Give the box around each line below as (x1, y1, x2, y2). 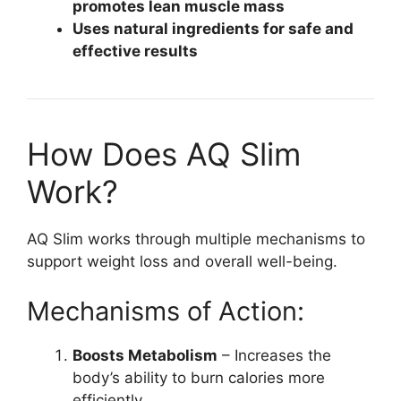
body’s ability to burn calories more (73, 368, 325, 387)
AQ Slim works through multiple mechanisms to (27, 230, 365, 249)
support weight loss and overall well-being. (27, 252, 337, 271)
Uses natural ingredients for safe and (73, 20, 354, 38)
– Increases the (218, 346, 331, 364)
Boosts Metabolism (73, 346, 218, 364)
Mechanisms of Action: (27, 294, 304, 327)
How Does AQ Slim (27, 135, 301, 174)
